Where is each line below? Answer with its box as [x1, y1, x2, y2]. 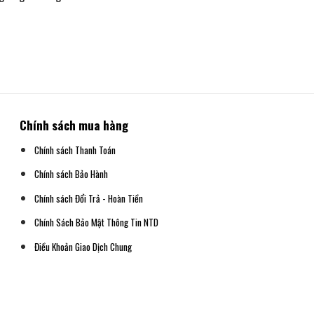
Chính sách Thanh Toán [34, 142, 116, 157]
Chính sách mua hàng [19, 116, 128, 134]
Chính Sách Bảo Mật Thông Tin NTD [34, 215, 158, 230]
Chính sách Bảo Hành [34, 167, 108, 182]
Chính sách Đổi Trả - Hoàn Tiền [34, 191, 143, 205]
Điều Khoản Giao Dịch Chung [34, 239, 132, 254]
